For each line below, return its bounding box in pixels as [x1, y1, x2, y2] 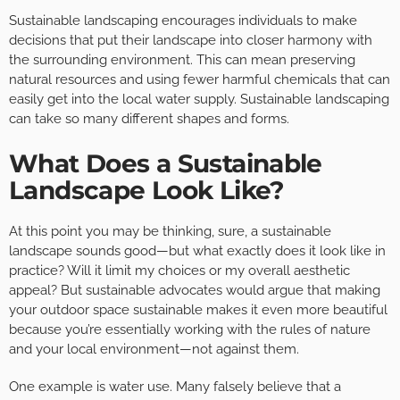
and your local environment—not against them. [9, 340, 299, 357]
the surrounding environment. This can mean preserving [9, 51, 355, 68]
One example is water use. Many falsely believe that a [9, 378, 341, 395]
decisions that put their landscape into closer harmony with [9, 31, 372, 48]
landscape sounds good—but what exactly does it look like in [9, 242, 386, 259]
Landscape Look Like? [9, 174, 285, 205]
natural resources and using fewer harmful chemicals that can [9, 71, 390, 87]
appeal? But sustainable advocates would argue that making [9, 281, 380, 298]
